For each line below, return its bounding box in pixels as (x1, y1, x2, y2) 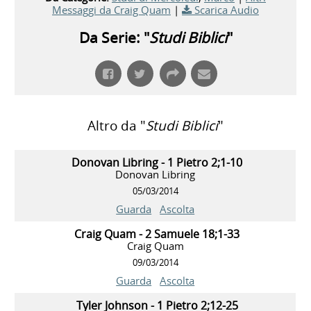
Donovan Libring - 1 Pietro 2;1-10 (72, 155, 243, 171)
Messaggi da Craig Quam (52, 3, 171, 17)
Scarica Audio (194, 3, 259, 17)
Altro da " (87, 117, 146, 135)
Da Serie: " (78, 28, 149, 48)
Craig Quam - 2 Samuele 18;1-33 (74, 226, 240, 242)
